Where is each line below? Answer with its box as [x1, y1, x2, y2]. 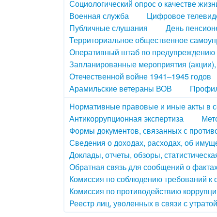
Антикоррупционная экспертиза [69, 112, 184, 124]
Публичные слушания [69, 22, 148, 33]
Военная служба [69, 10, 129, 21]
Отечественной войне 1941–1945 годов [69, 70, 212, 82]
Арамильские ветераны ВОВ [69, 82, 172, 94]
